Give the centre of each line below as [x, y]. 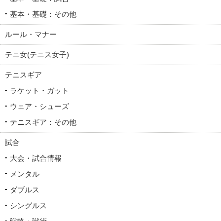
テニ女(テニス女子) [37, 55]
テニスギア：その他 [43, 122]
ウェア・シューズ [39, 107]
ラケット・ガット [39, 91]
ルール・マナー [31, 35]
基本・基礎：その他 [43, 14]
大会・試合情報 [36, 158]
